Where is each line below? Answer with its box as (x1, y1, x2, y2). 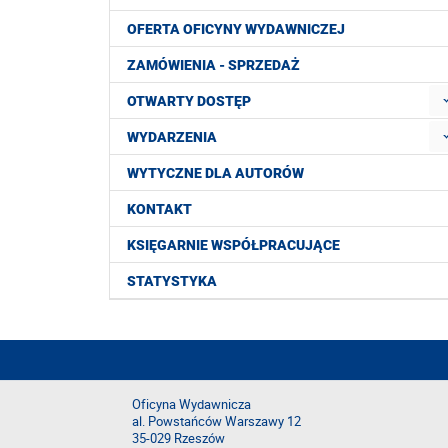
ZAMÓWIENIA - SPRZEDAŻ (127, 57, 300, 74)
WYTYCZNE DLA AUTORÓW (127, 165, 304, 182)
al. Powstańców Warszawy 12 (132, 413, 301, 431)
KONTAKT (127, 201, 192, 218)
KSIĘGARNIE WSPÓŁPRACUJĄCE (127, 237, 340, 254)
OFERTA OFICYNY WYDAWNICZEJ (127, 21, 345, 38)
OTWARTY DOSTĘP (127, 93, 251, 110)
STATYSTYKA (127, 273, 217, 290)
